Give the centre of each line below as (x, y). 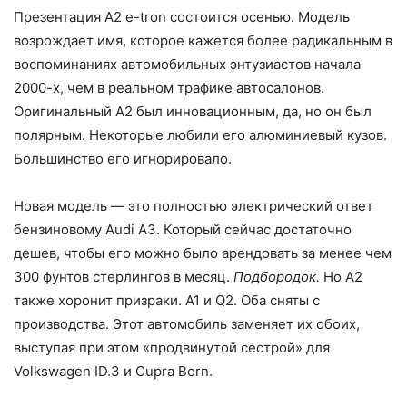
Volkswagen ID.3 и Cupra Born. (113, 372)
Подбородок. (277, 277)
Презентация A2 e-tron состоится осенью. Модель (182, 17)
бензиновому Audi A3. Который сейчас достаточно (183, 230)
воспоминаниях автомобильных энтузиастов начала (187, 65)
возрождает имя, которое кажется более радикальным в (203, 41)
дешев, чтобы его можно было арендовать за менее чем (203, 253)
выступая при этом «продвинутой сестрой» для (172, 348)
